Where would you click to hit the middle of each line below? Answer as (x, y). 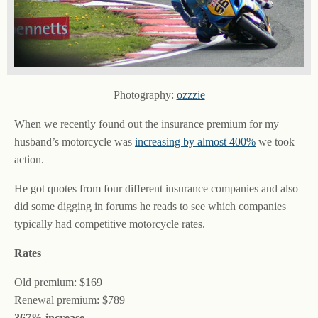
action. (29, 160)
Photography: (145, 95)
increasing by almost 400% (195, 142)
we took (275, 142)
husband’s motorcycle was (75, 142)
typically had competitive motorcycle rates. (110, 224)
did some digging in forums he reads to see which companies (150, 207)
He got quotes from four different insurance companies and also (156, 189)
